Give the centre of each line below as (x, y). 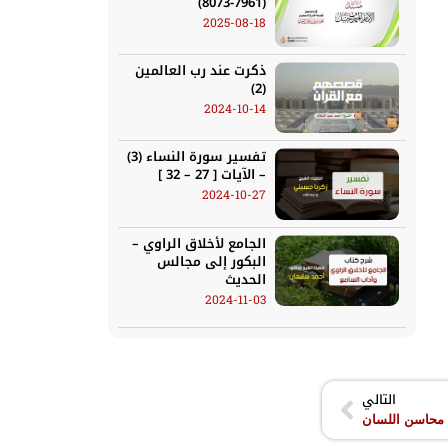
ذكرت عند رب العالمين (201, 71)
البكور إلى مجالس (212, 261)
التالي (379, 399)
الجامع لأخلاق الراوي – (199, 243)
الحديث (246, 279)
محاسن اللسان (403, 419)
